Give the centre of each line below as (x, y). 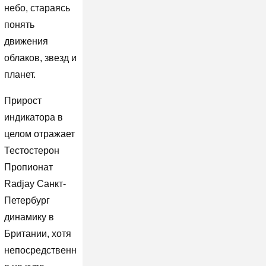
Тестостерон (31, 150)
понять (19, 24)
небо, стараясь (37, 8)
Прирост (23, 100)
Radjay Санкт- (35, 183)
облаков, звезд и (40, 58)
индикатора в (33, 117)
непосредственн (40, 250)
